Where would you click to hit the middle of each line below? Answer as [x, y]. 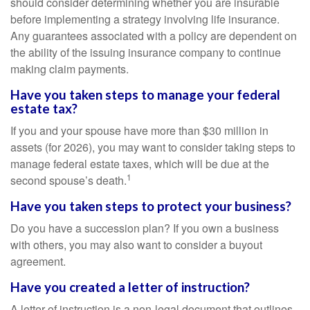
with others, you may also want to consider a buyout [136, 245]
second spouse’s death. [69, 180]
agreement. [38, 261]
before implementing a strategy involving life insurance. [145, 19]
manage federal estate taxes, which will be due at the [140, 164]
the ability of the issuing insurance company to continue [146, 52]
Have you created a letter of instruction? [130, 287]
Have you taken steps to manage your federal [145, 95]
